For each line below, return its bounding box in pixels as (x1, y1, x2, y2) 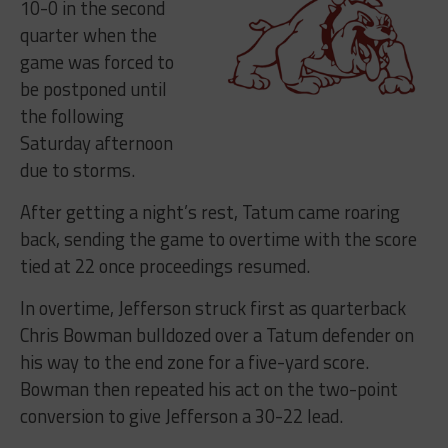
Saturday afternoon (19, 128, 173, 157)
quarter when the (19, 20, 157, 49)
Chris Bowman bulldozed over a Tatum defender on (19, 320, 414, 349)
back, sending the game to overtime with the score (19, 224, 417, 253)
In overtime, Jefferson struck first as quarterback (19, 293, 406, 322)
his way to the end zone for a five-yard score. (19, 347, 369, 376)
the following (19, 101, 124, 130)
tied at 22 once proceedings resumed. (19, 251, 310, 280)
